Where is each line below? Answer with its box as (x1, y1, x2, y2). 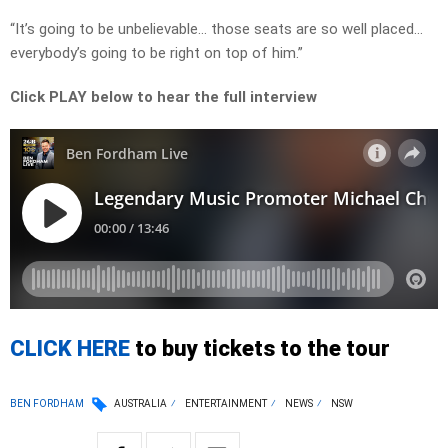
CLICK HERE (10, 336, 130, 362)
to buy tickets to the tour (130, 336, 390, 362)
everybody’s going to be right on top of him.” (10, 44, 303, 63)
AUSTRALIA (114, 398, 167, 410)
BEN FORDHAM (10, 397, 84, 409)
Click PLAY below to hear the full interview (10, 88, 317, 107)
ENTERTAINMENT (185, 398, 267, 410)
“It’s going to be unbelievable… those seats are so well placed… (10, 20, 423, 39)
